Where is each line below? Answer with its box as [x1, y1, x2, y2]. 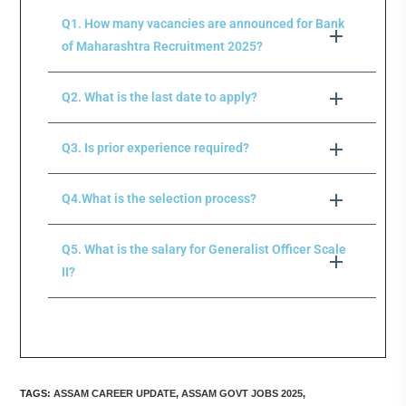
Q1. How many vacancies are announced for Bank [62, 16, 345, 32]
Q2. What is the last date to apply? [62, 90, 258, 105]
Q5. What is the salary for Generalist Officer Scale [62, 242, 347, 257]
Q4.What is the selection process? [62, 191, 257, 207]
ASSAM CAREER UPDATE [53, 388, 177, 400]
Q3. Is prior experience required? [62, 140, 250, 156]
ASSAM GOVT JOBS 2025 [181, 388, 304, 400]
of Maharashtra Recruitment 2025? [62, 39, 264, 54]
